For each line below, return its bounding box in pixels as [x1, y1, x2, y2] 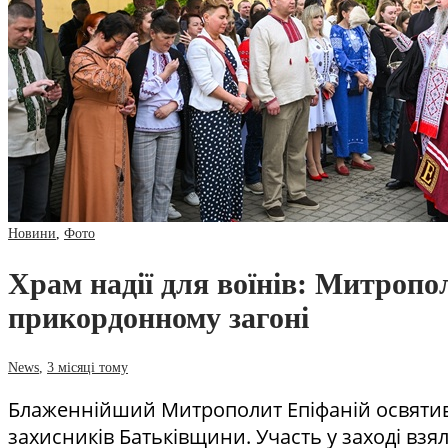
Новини [8, 225, 56, 241]
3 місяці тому [47, 359, 128, 375]
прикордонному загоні [8, 300, 309, 334]
